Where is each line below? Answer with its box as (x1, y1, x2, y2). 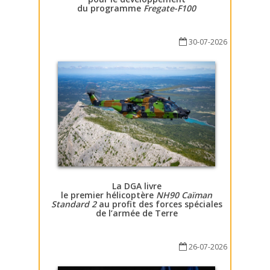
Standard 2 (51, 198, 96, 210)
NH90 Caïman (156, 189, 212, 201)
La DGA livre (111, 180, 162, 192)
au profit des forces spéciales (96, 198, 222, 210)
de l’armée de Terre (95, 207, 178, 219)
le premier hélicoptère (61, 189, 156, 201)
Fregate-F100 (143, 2, 196, 14)
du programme (77, 2, 143, 14)
